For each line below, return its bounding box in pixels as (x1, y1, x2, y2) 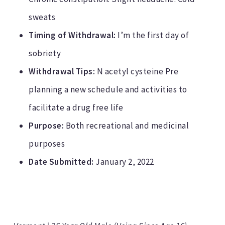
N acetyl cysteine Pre (95, 66, 179, 77)
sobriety (29, 48, 61, 59)
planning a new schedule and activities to (29, 84, 187, 95)
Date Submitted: (29, 156, 94, 168)
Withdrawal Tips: (29, 66, 95, 77)
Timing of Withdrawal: (29, 30, 116, 41)
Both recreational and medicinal (64, 120, 189, 132)
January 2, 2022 (93, 156, 154, 168)
